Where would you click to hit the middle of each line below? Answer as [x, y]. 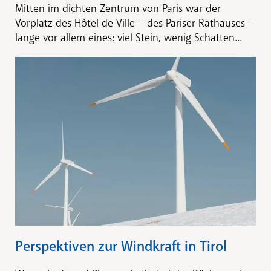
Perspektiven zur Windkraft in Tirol [121, 246]
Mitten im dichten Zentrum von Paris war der [118, 9]
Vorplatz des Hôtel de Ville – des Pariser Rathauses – [135, 23]
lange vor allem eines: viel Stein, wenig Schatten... [129, 38]
